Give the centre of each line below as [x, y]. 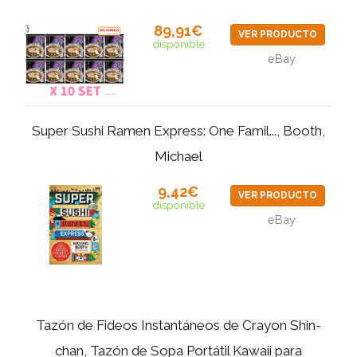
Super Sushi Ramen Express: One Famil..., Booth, [178, 130]
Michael [178, 156]
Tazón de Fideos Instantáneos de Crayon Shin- [178, 325]
